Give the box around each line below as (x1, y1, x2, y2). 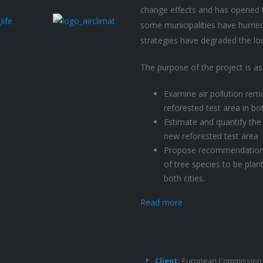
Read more (140, 197, 183, 208)
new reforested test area (164, 130, 258, 141)
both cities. (164, 173, 205, 184)
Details (171, 230, 204, 243)
